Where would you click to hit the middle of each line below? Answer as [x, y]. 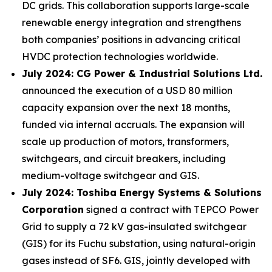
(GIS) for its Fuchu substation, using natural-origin [139, 243]
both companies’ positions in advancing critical [131, 39]
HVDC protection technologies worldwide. [120, 56]
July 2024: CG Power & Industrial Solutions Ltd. [142, 73]
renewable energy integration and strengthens [131, 22]
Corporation [53, 209]
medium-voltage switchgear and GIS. [110, 175]
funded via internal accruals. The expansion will [133, 124]
